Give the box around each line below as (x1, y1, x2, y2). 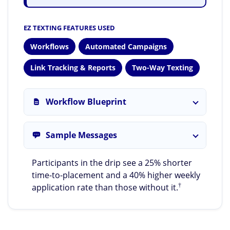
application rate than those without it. (31, 182, 178, 193)
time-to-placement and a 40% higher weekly (31, 169, 200, 181)
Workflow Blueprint (46, 96, 126, 108)
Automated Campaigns (85, 41, 167, 51)
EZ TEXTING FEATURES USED (24, 23, 115, 33)
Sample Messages (46, 129, 117, 141)
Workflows (30, 41, 69, 51)
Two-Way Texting (131, 63, 193, 73)
